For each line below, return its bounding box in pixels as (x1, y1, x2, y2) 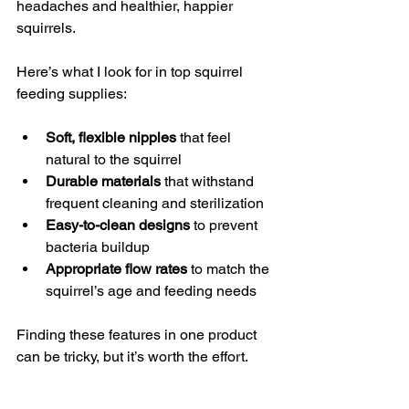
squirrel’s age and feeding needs (46, 281, 257, 299)
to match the (187, 259, 273, 278)
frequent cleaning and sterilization (46, 194, 264, 212)
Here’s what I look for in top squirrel (16, 62, 246, 80)
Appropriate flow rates (46, 259, 187, 278)
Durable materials (46, 172, 161, 190)
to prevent (190, 215, 261, 234)
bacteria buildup (46, 237, 150, 256)
